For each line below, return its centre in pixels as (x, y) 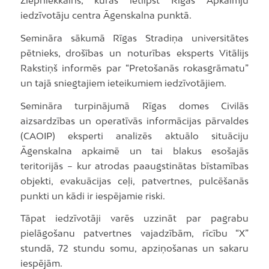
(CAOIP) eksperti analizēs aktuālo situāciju (134, 135)
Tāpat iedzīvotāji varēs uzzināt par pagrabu (134, 218)
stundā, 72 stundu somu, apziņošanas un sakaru (134, 248)
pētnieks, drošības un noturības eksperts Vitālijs (134, 53)
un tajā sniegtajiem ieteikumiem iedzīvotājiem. (123, 83)
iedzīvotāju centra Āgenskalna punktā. (106, 15)
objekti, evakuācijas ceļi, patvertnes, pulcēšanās (134, 180)
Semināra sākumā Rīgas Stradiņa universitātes (134, 38)
